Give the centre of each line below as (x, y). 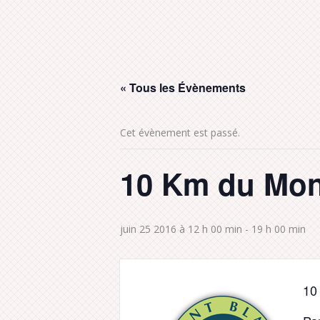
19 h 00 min (279, 229)
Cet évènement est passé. (180, 132)
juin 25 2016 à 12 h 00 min (181, 229)
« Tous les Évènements (183, 87)
